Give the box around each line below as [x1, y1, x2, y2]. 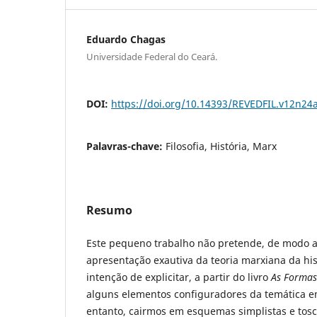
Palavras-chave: [86, 139, 166, 153]
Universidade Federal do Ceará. [86, 50, 217, 63]
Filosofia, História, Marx [166, 139, 277, 153]
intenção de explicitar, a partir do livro [86, 270, 271, 284]
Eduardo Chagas [86, 32, 166, 46]
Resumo [86, 202, 132, 218]
